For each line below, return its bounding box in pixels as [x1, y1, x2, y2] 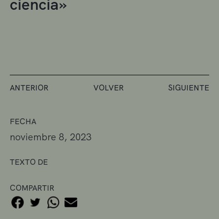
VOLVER [93, 82, 124, 93]
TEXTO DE [10, 156, 48, 167]
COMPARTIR [10, 182, 54, 193]
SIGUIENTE [168, 82, 209, 93]
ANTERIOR [10, 82, 48, 93]
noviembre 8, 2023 [10, 130, 91, 143]
